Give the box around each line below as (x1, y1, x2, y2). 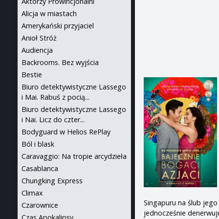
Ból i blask (22, 139, 54, 149)
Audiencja (22, 45, 53, 55)
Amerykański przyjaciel (22, 21, 94, 30)
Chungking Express (22, 176, 83, 185)
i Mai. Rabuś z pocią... (22, 92, 89, 102)
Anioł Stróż (22, 33, 57, 43)
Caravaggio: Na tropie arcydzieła (22, 152, 127, 161)
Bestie (22, 70, 42, 79)
